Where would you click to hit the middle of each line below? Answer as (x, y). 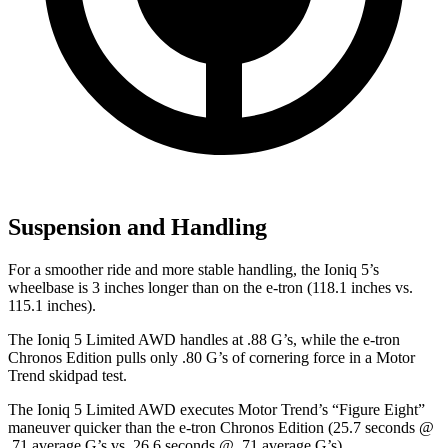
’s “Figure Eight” (371, 410)
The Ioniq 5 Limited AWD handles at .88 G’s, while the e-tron (204, 340)
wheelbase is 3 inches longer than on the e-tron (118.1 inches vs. (210, 288)
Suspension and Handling (137, 227)
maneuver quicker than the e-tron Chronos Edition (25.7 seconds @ (221, 428)
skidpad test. (86, 376)
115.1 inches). (52, 306)
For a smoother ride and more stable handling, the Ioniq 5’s (193, 270)
